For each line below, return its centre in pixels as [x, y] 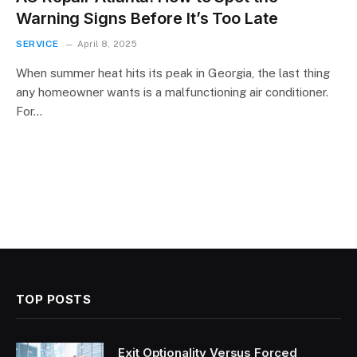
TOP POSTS [54, 299]
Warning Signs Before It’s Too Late [147, 18]
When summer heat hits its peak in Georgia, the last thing [173, 73]
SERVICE [37, 43]
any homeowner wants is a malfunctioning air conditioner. [172, 92]
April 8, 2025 [107, 43]
